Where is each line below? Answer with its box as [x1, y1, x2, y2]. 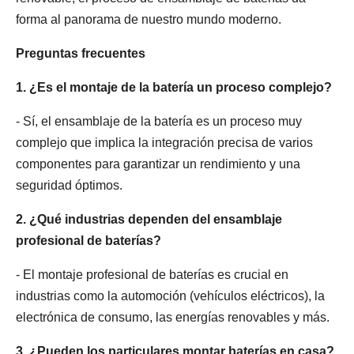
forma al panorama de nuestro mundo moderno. [16, 13, 281, 26]
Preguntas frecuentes [16, 47, 145, 60]
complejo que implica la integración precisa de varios [16, 136, 313, 149]
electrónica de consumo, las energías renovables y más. [16, 311, 330, 324]
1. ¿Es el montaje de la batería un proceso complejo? [16, 81, 332, 94]
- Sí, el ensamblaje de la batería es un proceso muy [16, 115, 302, 128]
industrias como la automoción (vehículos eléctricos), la [16, 289, 325, 303]
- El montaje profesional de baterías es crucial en [16, 268, 288, 281]
